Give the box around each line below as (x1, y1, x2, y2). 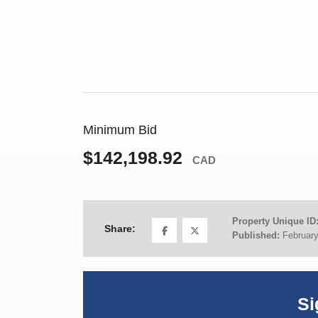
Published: (232, 230, 283, 241)
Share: (104, 222, 136, 234)
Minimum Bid (83, 123, 157, 138)
